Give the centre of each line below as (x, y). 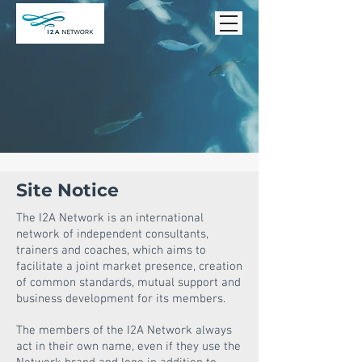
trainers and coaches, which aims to (111, 250)
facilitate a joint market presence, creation (129, 267)
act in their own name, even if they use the (128, 347)
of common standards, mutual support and (128, 283)
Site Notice (67, 190)
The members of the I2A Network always (124, 330)
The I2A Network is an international (110, 218)
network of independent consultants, (112, 234)
